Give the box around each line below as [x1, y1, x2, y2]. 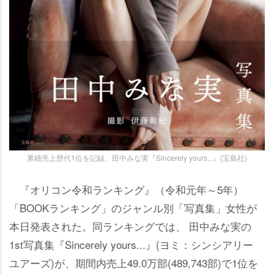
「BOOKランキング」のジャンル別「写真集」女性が [9, 200, 257, 216]
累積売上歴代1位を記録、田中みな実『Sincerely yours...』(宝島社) [27, 152, 247, 163]
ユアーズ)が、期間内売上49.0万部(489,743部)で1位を [9, 255, 258, 271]
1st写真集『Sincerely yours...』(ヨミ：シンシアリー [9, 237, 253, 253]
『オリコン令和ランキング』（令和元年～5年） [9, 182, 243, 198]
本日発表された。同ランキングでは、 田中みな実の [9, 218, 251, 234]
